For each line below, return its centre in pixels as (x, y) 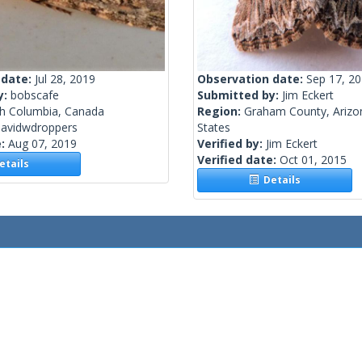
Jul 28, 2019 (65, 79)
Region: (221, 112)
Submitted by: (240, 95)
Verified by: (232, 144)
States (214, 128)
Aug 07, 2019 (42, 144)
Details (280, 180)
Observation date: (252, 79)
